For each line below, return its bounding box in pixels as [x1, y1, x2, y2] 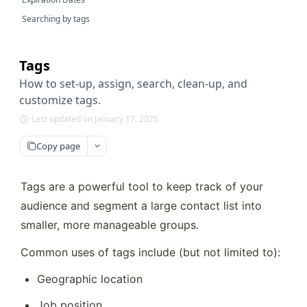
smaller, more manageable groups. [21, 218, 202, 232]
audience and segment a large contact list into [21, 199, 262, 212]
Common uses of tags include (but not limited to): [21, 245, 280, 259]
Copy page [36, 139, 80, 152]
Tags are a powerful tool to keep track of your [21, 180, 263, 193]
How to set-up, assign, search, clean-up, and [19, 76, 247, 91]
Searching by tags [22, 13, 90, 25]
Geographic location [36, 272, 143, 286]
